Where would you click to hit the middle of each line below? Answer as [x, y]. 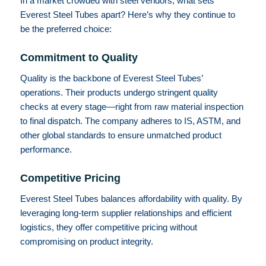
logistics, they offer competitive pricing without [108, 227]
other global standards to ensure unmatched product [121, 135]
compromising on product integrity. [86, 241]
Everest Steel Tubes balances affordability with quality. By [131, 198]
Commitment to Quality [79, 58]
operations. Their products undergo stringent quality [119, 93]
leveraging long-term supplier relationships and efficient [126, 213]
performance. [46, 150]
